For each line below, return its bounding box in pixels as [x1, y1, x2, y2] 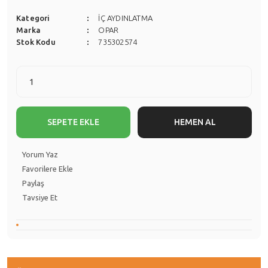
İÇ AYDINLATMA [98, 14, 153, 22]
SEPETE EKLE [47, 117, 99, 127]
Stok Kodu [16, 38, 56, 46]
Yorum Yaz [22, 150, 58, 159]
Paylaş [22, 179, 44, 187]
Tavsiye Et [22, 193, 57, 202]
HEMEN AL [173, 117, 216, 127]
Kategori [16, 14, 50, 22]
